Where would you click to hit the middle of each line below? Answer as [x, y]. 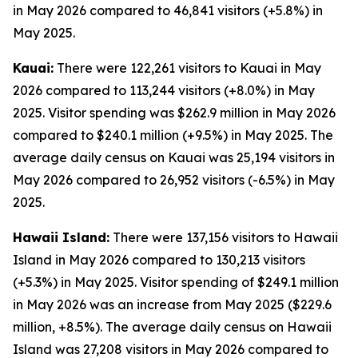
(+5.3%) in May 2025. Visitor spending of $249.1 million [176, 282]
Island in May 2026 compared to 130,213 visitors [159, 260]
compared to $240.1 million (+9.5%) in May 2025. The [173, 135]
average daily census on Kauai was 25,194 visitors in [174, 157]
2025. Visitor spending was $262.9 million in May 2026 [174, 113]
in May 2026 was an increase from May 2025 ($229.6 [172, 304]
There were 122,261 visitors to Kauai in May [187, 68]
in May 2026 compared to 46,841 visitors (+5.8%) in [168, 10]
